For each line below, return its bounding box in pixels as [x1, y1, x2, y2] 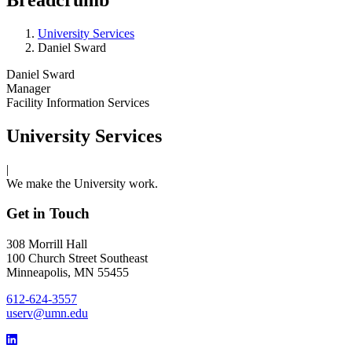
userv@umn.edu [6, 306, 88, 321]
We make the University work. [6, 176, 158, 190]
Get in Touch [6, 205, 90, 222]
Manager [6, 81, 50, 95]
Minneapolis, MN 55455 [6, 266, 129, 280]
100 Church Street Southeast [6, 251, 151, 266]
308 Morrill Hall [6, 237, 87, 251]
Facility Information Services [6, 95, 149, 109]
